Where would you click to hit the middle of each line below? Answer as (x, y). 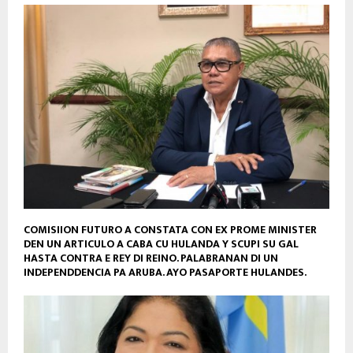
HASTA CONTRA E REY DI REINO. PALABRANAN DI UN (151, 258)
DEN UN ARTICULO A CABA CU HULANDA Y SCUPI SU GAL (161, 243)
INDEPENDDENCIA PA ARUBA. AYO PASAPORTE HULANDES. (165, 272)
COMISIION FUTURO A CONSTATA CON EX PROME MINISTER (170, 229)
